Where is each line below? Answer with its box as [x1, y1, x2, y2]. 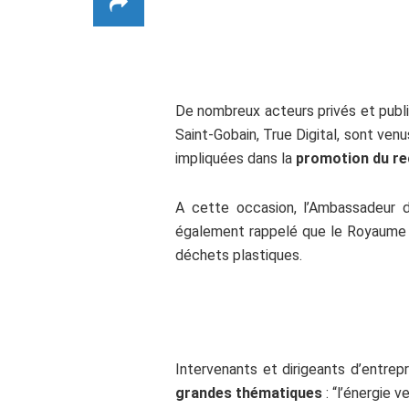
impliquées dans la [175, 150, 296, 167]
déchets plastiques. [175, 246, 302, 264]
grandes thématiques [175, 384, 322, 402]
